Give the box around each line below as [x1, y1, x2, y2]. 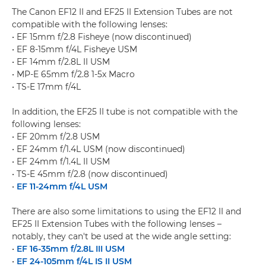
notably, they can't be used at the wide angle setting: [12, 231, 231, 242]
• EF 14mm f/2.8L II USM [12, 56, 110, 67]
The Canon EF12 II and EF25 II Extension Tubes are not [12, 7, 233, 17]
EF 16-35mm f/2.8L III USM [17, 243, 125, 254]
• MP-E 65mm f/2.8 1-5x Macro [12, 69, 135, 80]
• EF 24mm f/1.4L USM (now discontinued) [12, 144, 185, 154]
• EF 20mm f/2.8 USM [12, 131, 100, 142]
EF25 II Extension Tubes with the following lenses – [12, 218, 221, 229]
